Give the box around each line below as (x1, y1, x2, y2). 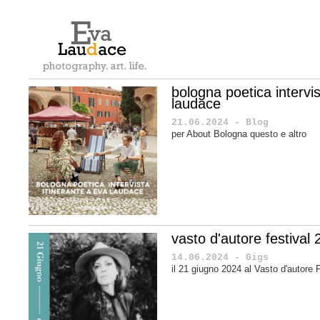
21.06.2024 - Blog (171, 117, 269, 128)
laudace (171, 96, 221, 111)
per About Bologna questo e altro (171, 129, 306, 139)
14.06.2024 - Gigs (171, 251, 269, 263)
